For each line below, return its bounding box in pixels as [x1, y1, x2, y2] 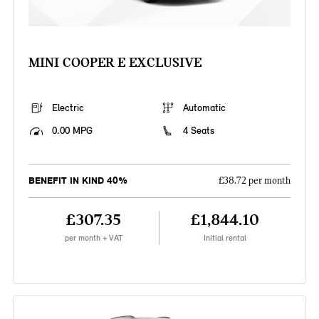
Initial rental [204, 233, 247, 244]
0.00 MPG [51, 125, 93, 137]
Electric [51, 102, 84, 115]
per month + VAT [64, 233, 122, 244]
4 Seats [183, 125, 214, 137]
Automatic [183, 102, 226, 115]
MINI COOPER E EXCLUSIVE [28, 54, 202, 71]
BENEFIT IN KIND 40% [28, 174, 127, 187]
